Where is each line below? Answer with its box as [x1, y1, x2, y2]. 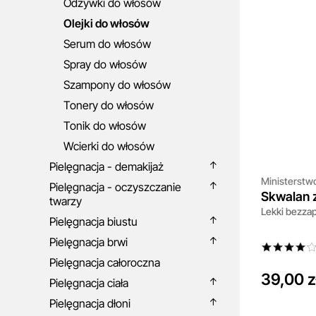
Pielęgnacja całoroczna [49, 255, 160, 269]
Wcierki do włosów [63, 139, 154, 153]
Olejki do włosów [63, 16, 150, 30]
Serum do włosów [63, 37, 151, 51]
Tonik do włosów [63, 119, 146, 133]
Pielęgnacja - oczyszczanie [49, 180, 181, 194]
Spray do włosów [63, 57, 147, 71]
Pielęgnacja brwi [49, 235, 128, 249]
